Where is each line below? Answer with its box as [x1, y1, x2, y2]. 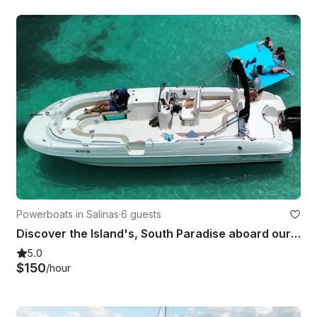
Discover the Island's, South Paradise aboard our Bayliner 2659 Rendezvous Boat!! [291, 226, 301, 241]
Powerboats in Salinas [16, 207, 119, 220]
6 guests [121, 207, 161, 220]
